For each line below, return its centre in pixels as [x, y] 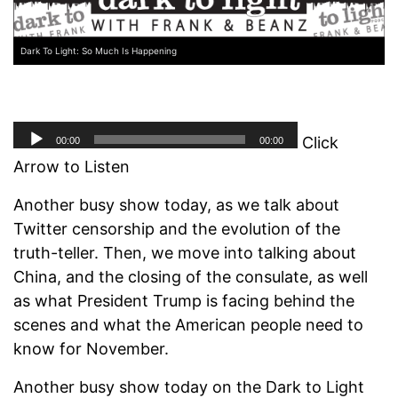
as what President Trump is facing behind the [184, 301]
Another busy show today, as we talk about [176, 205]
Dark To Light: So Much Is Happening [99, 51]
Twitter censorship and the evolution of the [177, 229]
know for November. [91, 349]
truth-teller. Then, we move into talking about [185, 253]
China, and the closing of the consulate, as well [191, 277]
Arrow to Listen [72, 167]
